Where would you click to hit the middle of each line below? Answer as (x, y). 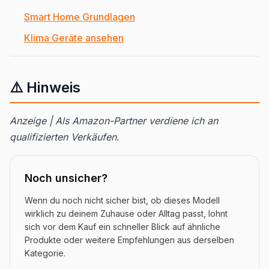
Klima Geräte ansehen (74, 38)
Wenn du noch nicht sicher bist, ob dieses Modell (122, 201)
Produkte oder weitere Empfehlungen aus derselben (129, 240)
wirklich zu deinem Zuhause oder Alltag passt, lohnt (126, 214)
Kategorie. (45, 253)
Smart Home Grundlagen (80, 17)
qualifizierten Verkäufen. (65, 137)
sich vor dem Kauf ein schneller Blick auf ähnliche (122, 227)
